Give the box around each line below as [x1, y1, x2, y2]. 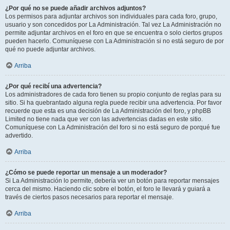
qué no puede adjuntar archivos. [5, 46, 95, 53]
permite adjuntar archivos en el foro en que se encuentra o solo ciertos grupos [5, 29, 222, 36]
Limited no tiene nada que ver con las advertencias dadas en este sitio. [5, 116, 203, 123]
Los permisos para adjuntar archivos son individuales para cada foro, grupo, [5, 13, 217, 20]
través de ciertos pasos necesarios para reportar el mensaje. [5, 194, 174, 201]
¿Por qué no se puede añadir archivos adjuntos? [5, 5, 146, 12]
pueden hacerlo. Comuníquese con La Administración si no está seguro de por [5, 37, 224, 45]
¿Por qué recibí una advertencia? [5, 83, 102, 90]
